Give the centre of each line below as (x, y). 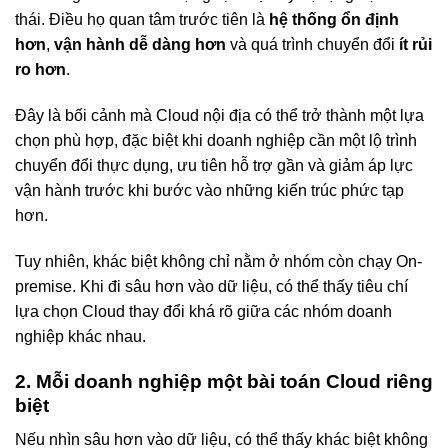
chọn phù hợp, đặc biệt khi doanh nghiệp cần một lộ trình (216, 141)
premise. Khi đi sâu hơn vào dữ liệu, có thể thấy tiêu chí (211, 286)
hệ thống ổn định (334, 20)
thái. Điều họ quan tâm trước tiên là (142, 20)
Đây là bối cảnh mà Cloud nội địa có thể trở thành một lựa (219, 116)
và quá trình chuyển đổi (312, 45)
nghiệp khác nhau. (80, 336)
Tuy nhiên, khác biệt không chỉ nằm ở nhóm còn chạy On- (218, 261)
